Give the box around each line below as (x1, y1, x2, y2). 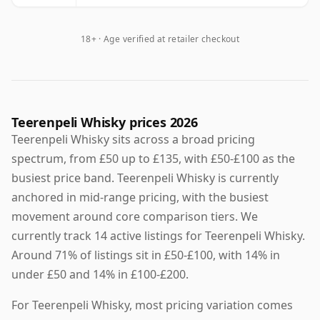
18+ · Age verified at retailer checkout (80, 33, 240, 46)
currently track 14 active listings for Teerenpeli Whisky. (11, 228, 305, 244)
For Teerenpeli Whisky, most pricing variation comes (11, 297, 293, 314)
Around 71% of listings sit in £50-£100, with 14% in (11, 247, 280, 264)
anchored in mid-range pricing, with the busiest (11, 189, 269, 206)
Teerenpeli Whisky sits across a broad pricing (11, 131, 255, 148)
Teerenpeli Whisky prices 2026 (11, 114, 198, 131)
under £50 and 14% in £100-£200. (11, 266, 189, 283)
